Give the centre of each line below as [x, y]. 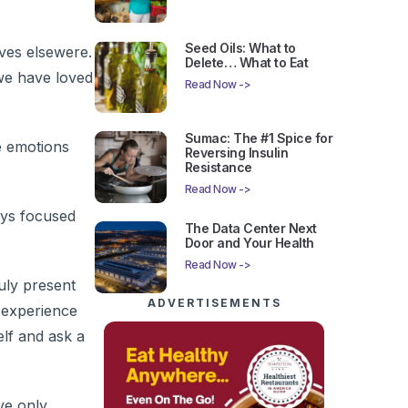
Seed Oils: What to [240, 48]
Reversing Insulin [236, 153]
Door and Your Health [249, 242]
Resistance [218, 168]
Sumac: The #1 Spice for [259, 138]
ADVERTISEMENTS [214, 302]
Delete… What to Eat [246, 63]
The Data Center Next [250, 228]
